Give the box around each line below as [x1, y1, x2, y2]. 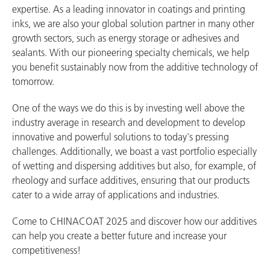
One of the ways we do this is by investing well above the [12, 101, 245, 114]
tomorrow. [12, 75, 54, 87]
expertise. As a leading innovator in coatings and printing [12, 2, 245, 15]
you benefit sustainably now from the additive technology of [12, 60, 258, 73]
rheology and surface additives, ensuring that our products [12, 174, 250, 186]
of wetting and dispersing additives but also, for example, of [12, 159, 256, 172]
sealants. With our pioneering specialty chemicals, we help [12, 46, 250, 58]
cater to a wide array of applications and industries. [12, 188, 219, 201]
